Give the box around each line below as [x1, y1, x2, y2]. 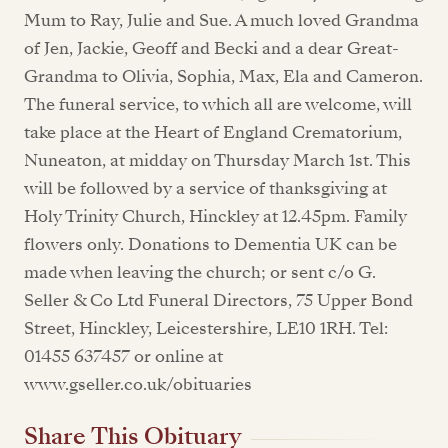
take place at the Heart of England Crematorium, [24, 121, 402, 144]
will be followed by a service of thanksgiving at [24, 177, 387, 200]
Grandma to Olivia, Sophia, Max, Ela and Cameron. [24, 65, 423, 88]
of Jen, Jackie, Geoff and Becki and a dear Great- [24, 37, 399, 60]
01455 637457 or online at [24, 345, 223, 368]
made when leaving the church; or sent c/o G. [24, 261, 376, 284]
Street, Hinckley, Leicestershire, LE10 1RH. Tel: [24, 317, 388, 340]
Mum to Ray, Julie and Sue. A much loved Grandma [24, 9, 419, 32]
